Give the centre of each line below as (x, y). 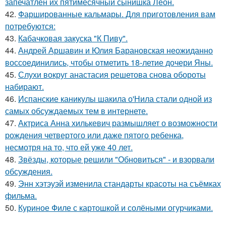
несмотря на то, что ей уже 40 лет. (69, 147)
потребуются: (30, 26)
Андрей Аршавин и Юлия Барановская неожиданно (116, 50)
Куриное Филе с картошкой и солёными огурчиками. (116, 208)
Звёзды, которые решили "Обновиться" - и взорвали (116, 159)
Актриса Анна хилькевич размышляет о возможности (118, 123)
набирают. (24, 87)
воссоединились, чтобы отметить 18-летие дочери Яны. (109, 62)
